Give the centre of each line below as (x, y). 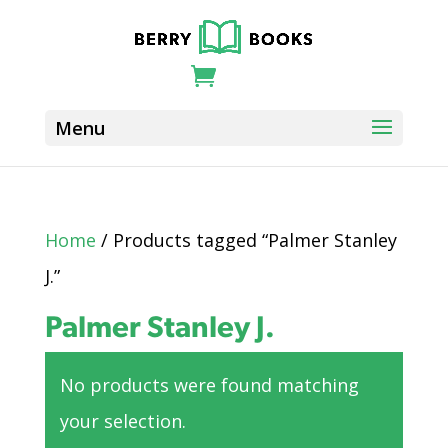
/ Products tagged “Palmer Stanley (246, 240)
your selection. (122, 421)
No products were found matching (209, 385)
